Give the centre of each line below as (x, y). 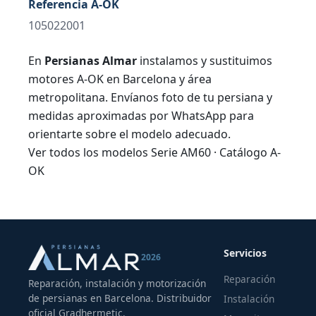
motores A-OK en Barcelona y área (120, 79)
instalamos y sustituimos (205, 60)
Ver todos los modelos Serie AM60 (120, 152)
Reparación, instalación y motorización (117, 283)
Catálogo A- (250, 152)
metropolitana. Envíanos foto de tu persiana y (150, 97)
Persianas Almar (91, 60)
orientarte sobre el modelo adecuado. (129, 134)
